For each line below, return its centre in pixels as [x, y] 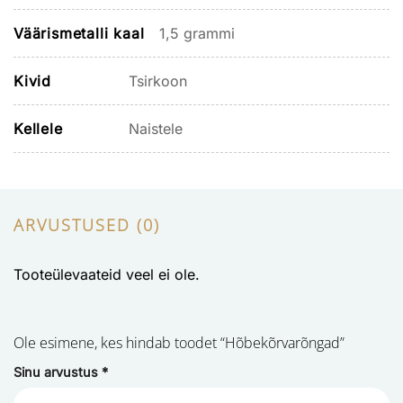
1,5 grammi [197, 33]
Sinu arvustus [58, 372]
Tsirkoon [158, 81]
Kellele [38, 128]
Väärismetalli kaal [79, 33]
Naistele [156, 128]
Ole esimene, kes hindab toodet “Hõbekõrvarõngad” [181, 343]
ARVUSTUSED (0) [87, 224]
